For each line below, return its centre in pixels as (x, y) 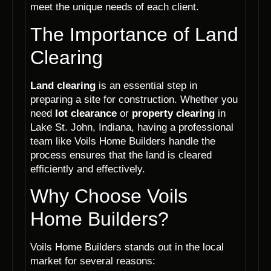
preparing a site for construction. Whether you (134, 99)
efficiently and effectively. (88, 169)
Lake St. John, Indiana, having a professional (132, 127)
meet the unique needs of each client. (115, 7)
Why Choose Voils (109, 196)
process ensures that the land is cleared (121, 155)
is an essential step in (146, 85)
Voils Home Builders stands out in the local (127, 247)
